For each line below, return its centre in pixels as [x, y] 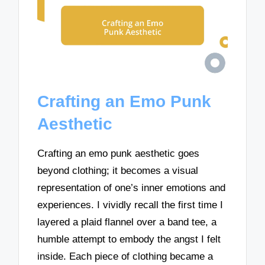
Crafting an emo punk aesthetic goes [119, 153]
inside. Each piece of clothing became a [125, 256]
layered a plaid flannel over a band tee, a [127, 222]
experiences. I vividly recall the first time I [130, 205]
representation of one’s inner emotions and [132, 188]
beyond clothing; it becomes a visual [118, 170]
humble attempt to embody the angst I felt [129, 239]
